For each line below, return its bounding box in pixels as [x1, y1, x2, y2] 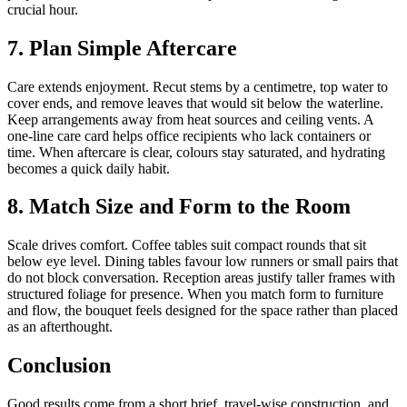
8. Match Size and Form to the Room [7, 194, 351, 219]
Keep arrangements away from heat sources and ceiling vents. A [7, 111, 373, 127]
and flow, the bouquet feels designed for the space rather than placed [7, 303, 398, 319]
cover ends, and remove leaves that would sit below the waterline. [7, 94, 383, 111]
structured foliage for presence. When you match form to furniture [7, 286, 383, 303]
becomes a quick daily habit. [7, 160, 170, 176]
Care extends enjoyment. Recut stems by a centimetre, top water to [7, 78, 388, 94]
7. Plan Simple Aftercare [7, 35, 237, 60]
